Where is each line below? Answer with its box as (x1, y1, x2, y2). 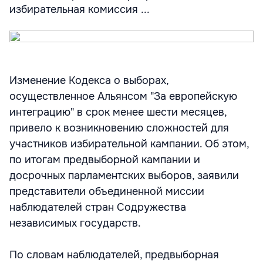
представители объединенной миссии (9, 185, 204, 198)
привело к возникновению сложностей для (9, 122, 229, 134)
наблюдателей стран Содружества (9, 201, 186, 214)
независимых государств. (9, 217, 141, 230)
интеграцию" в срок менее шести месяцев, (9, 106, 227, 119)
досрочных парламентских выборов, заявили (9, 169, 239, 182)
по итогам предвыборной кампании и (9, 153, 200, 166)
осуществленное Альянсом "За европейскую (9, 90, 237, 103)
